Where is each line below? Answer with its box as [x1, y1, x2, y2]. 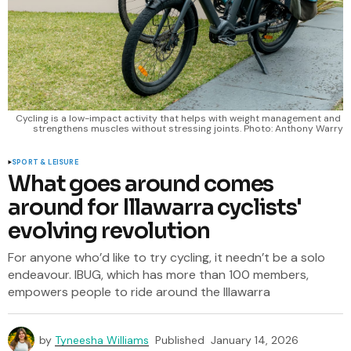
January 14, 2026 [211, 333, 299, 347]
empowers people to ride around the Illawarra [8, 284, 270, 300]
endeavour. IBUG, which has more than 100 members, [8, 266, 309, 283]
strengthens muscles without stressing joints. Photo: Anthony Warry [33, 122, 343, 135]
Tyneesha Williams [55, 333, 149, 347]
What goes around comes [8, 170, 274, 197]
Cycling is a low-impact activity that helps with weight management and [16, 112, 341, 125]
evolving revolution [8, 217, 210, 244]
